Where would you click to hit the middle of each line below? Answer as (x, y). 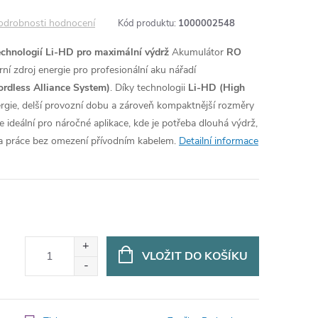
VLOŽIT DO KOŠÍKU (194, 256)
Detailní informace (219, 141)
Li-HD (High (216, 88)
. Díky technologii (149, 88)
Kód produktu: (147, 23)
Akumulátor (199, 52)
